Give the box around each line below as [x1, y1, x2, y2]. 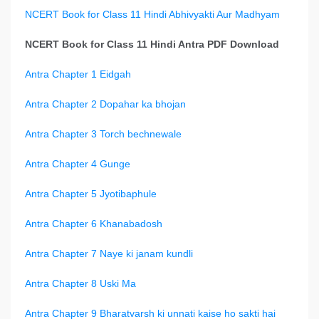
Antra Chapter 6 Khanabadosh [25, 218, 162, 230]
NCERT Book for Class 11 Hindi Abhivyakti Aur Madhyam [25, 9, 280, 21]
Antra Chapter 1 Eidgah [25, 68, 131, 80]
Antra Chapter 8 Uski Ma [25, 278, 136, 290]
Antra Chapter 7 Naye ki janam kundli [25, 248, 193, 260]
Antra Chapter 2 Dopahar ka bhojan [25, 98, 186, 110]
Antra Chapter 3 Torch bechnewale [25, 128, 182, 140]
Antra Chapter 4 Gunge [25, 158, 130, 170]
